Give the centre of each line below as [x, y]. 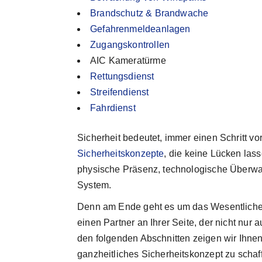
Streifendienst [120, 92]
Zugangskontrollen [130, 45]
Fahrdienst [113, 108]
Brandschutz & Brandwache [149, 13]
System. [94, 185]
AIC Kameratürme [128, 61]
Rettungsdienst [122, 76]
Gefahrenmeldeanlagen [140, 29]
